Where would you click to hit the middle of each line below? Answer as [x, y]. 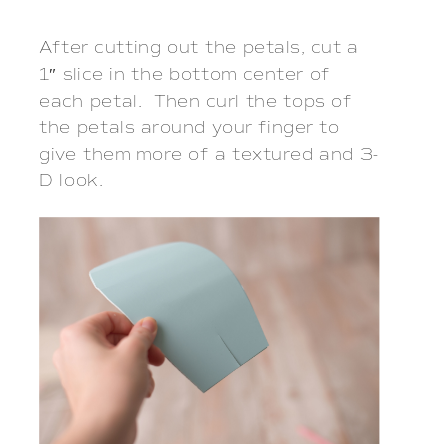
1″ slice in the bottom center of [184, 75]
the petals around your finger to [189, 128]
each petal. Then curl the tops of [195, 102]
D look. [71, 181]
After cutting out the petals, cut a [199, 48]
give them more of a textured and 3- [209, 155]
